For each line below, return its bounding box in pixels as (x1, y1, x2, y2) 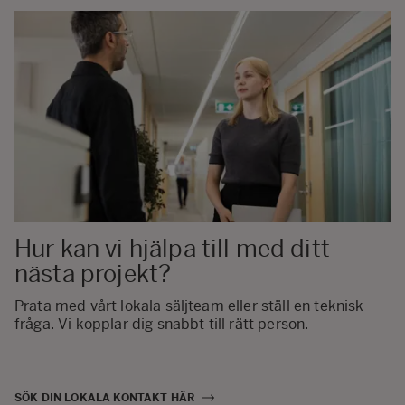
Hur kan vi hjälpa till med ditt (14, 233, 330, 263)
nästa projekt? (14, 259, 172, 288)
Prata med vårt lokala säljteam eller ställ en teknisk (14, 297, 364, 316)
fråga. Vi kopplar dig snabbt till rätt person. (14, 316, 309, 334)
